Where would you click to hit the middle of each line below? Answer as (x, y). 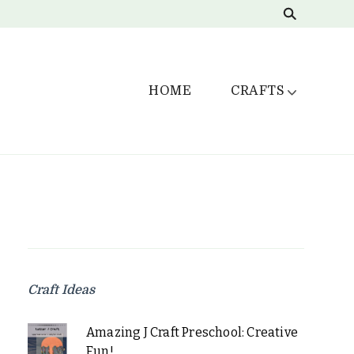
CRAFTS (258, 91)
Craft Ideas (61, 290)
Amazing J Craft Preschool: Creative (192, 332)
